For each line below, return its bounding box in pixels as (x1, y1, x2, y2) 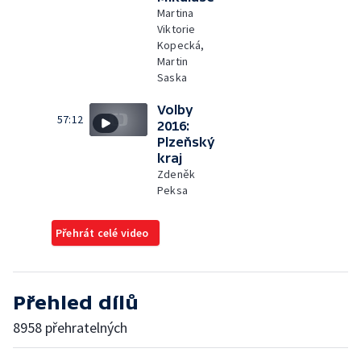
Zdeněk (157, 167, 196, 181)
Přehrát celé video (56, 226, 149, 240)
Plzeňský (157, 135, 215, 149)
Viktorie (157, 22, 196, 36)
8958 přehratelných (13, 318, 127, 337)
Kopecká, (157, 38, 205, 52)
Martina (157, 6, 194, 20)
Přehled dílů (13, 292, 139, 313)
